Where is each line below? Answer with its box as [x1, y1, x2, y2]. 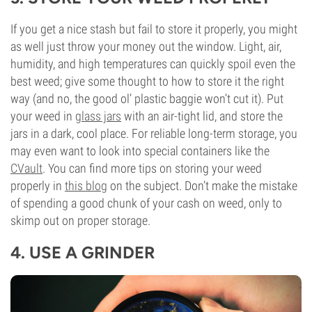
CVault [10, 161, 42, 175]
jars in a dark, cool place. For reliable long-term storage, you [10, 126, 297, 141]
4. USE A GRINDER [10, 242, 155, 263]
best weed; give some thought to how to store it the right [10, 74, 284, 88]
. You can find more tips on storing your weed [42, 161, 262, 175]
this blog [65, 178, 107, 193]
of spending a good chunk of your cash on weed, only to [10, 196, 282, 210]
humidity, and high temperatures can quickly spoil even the [10, 56, 295, 71]
